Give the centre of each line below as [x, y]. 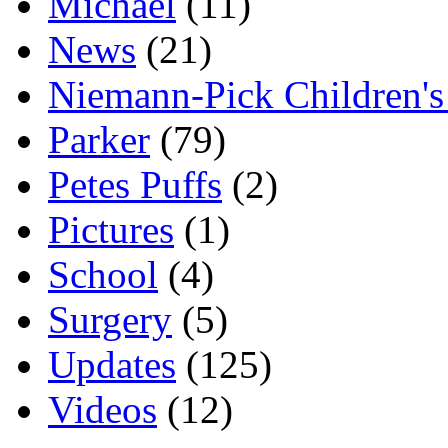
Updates [112, 364]
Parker [99, 139]
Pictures [111, 229]
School [103, 274]
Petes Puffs [135, 184]
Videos [102, 409]
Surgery [110, 319]
